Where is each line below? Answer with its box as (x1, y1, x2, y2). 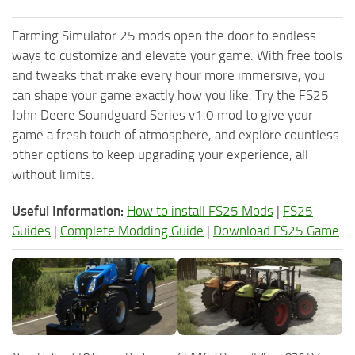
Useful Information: (12, 202, 124, 219)
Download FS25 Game (213, 222, 339, 239)
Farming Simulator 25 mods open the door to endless (12, 27, 316, 44)
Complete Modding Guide (60, 222, 204, 239)
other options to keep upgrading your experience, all (12, 146, 308, 162)
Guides (12, 222, 51, 239)
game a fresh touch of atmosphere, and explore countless (12, 126, 339, 143)
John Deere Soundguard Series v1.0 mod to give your (12, 106, 313, 123)
